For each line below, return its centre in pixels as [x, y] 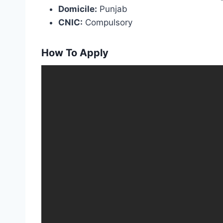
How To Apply [75, 53]
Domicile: [78, 9]
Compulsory [108, 22]
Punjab [112, 9]
